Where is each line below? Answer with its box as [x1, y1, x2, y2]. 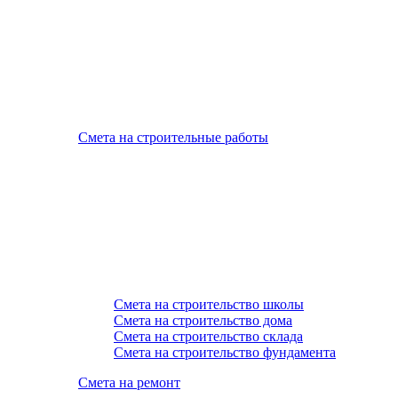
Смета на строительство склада [114, 329, 303, 344]
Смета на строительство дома [114, 313, 292, 328]
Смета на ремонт [78, 375, 180, 390]
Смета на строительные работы [78, 130, 268, 145]
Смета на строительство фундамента [114, 345, 336, 360]
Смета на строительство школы [114, 297, 304, 312]
